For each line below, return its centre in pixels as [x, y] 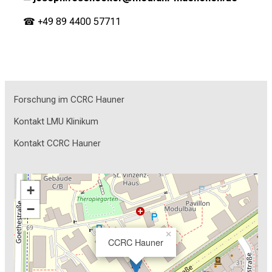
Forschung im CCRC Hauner [69, 100]
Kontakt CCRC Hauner [57, 143]
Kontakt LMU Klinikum [56, 121]
